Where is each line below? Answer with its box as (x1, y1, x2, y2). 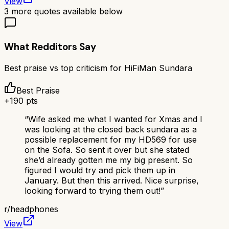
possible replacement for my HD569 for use (25, 134, 197, 145)
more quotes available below (9, 6, 123, 17)
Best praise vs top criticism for (4, 62, 124, 73)
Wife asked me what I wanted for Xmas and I (28, 113, 202, 124)
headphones (10, 203, 58, 214)
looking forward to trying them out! (25, 185, 161, 196)
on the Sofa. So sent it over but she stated (25, 144, 189, 155)
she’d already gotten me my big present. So (25, 154, 193, 165)
